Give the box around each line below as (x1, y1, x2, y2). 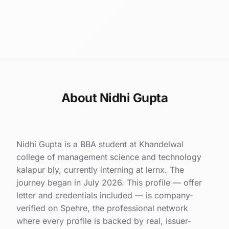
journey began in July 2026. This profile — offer (16, 177, 202, 188)
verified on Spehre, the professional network (16, 202, 188, 213)
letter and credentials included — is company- (16, 190, 193, 200)
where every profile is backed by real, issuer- (16, 215, 191, 226)
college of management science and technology (16, 151, 201, 162)
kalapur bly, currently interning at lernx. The (16, 164, 184, 175)
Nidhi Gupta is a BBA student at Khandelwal (16, 139, 184, 149)
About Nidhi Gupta (61, 90, 168, 105)
